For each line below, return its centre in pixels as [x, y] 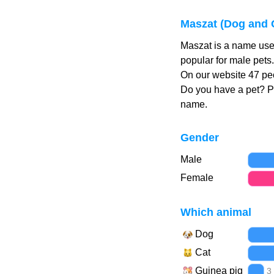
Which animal [216, 212]
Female [197, 178]
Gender [199, 138]
